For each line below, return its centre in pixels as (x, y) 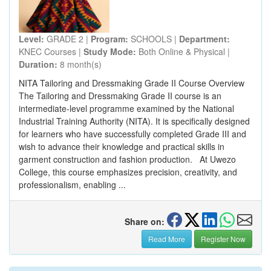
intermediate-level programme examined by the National (126, 109)
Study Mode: (110, 52)
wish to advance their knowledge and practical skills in (122, 147)
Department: (204, 39)
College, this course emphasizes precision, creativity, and (128, 172)
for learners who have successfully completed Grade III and (132, 134)
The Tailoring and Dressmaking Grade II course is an (120, 96)
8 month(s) (80, 64)
